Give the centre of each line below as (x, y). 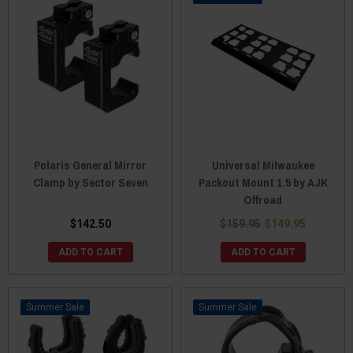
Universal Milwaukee (263, 165)
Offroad (263, 199)
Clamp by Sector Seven (90, 182)
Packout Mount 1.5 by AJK (263, 182)
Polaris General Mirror (90, 165)
